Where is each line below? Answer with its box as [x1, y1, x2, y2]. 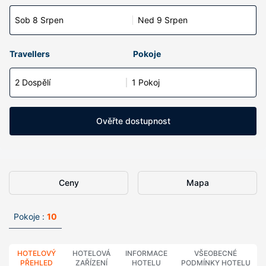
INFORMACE [125, 249, 168, 258]
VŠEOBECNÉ [194, 249, 237, 258]
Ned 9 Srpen [138, 15, 188, 25]
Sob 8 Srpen [15, 15, 64, 25]
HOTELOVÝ [17, 249, 56, 258]
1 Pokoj [132, 77, 160, 87]
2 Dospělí [15, 77, 50, 87]
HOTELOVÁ [72, 249, 111, 258]
